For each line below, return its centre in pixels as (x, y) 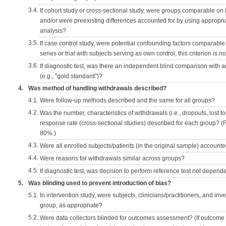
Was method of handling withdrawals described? (97, 88)
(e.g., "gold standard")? (71, 76)
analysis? (53, 31)
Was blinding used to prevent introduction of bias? (100, 183)
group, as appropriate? (71, 205)
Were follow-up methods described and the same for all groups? (127, 100)
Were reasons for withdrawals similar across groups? (112, 158)
